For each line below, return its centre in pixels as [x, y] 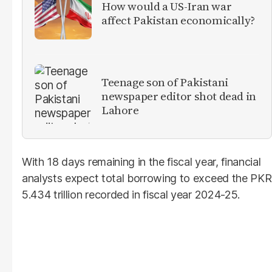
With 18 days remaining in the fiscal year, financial [141, 161]
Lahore [120, 110]
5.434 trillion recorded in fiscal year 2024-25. [131, 194]
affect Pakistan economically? [178, 20]
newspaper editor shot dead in [179, 96]
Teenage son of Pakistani [165, 82]
